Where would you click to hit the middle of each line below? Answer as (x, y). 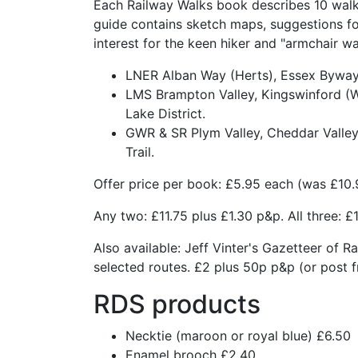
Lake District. (165, 113)
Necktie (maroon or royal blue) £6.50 (238, 336)
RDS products (177, 304)
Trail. (140, 152)
